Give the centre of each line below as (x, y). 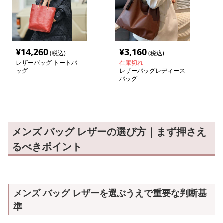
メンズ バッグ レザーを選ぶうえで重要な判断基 (110, 193)
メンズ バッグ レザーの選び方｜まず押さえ (109, 132)
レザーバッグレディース (152, 70)
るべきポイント (47, 147)
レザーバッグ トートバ (47, 62)
